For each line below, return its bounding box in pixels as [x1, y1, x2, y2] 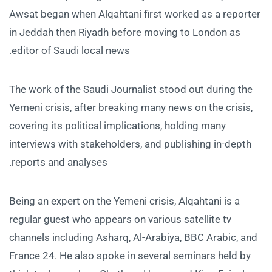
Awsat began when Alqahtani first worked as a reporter [9, 7, 260, 20]
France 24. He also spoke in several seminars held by [9, 249, 251, 262]
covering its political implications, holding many [9, 119, 226, 132]
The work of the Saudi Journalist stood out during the [9, 83, 253, 95]
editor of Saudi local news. [12, 44, 130, 56]
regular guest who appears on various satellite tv [9, 212, 231, 225]
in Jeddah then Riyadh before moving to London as [9, 25, 240, 38]
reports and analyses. [12, 155, 107, 168]
